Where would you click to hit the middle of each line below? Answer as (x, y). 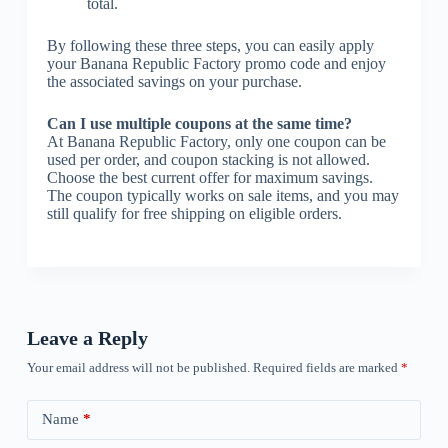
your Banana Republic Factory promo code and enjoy (216, 63)
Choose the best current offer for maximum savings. (209, 177)
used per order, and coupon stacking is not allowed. (208, 159)
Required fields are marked (326, 367)
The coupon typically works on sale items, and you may (222, 195)
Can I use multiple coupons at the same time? (199, 123)
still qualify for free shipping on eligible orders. (194, 213)
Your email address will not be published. (138, 367)
